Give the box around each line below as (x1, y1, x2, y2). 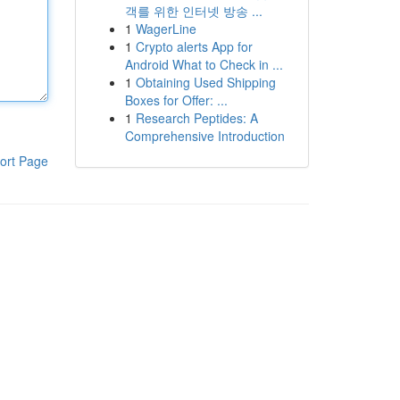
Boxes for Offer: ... (124, 91, 228, 109)
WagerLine (135, 20, 196, 37)
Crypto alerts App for (135, 37, 253, 55)
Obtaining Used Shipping (135, 73, 276, 91)
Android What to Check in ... (124, 55, 283, 73)
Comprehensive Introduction (124, 127, 285, 145)
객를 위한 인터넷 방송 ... (124, 2, 262, 20)
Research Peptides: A (135, 109, 258, 127)
